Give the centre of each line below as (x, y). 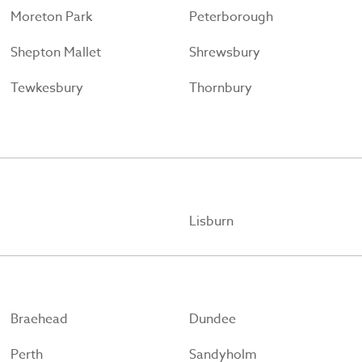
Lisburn (211, 222)
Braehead (40, 320)
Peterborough (231, 17)
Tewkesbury (47, 88)
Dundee (212, 320)
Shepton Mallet (56, 53)
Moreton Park (52, 17)
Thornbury (220, 88)
